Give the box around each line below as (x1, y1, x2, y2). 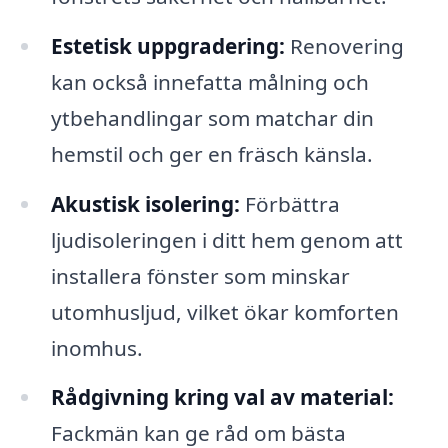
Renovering (284, 31, 404, 60)
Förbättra (239, 189, 340, 218)
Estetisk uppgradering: (50, 31, 285, 60)
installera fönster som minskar (50, 261, 350, 290)
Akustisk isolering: (50, 189, 240, 218)
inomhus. (50, 333, 143, 362)
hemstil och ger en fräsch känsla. (50, 139, 373, 168)
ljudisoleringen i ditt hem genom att (50, 225, 403, 254)
